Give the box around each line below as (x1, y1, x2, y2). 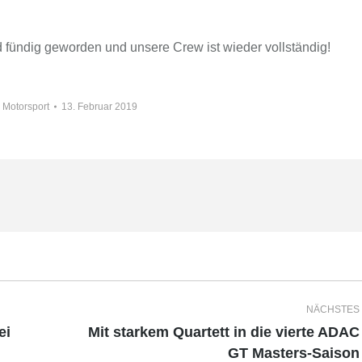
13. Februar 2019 (61, 100, 138, 112)
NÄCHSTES (305, 303, 360, 315)
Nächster (71, 334, 124, 348)
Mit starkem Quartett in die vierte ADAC (87, 323, 360, 340)
